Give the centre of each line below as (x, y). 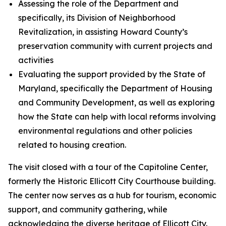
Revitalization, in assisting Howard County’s (103, 32)
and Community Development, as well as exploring (117, 102)
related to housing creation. (72, 145)
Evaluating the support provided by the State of (112, 74)
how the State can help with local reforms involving (117, 117)
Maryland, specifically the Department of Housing (115, 88)
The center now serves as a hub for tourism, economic (112, 195)
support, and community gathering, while (88, 209)
